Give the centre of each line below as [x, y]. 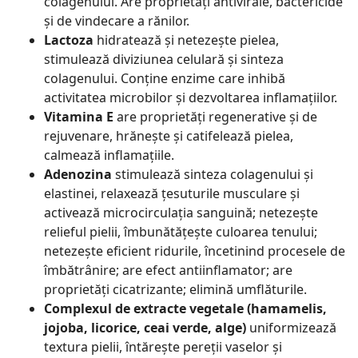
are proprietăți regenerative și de [215, 117]
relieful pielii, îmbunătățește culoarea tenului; [181, 232]
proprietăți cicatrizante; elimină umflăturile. [175, 290]
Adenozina [80, 175]
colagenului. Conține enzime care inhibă [165, 79]
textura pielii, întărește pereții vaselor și [163, 347]
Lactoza [70, 40]
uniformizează [291, 328]
